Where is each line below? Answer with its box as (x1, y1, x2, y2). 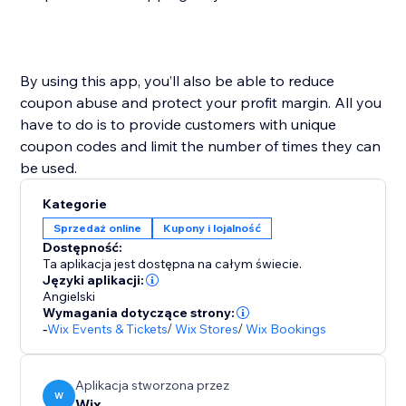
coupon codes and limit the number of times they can (20, 137, 382, 156)
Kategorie (43, 196, 108, 213)
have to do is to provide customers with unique (20, 115, 337, 134)
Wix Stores (175, 321, 239, 338)
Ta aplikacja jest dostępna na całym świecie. (43, 256, 303, 273)
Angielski (43, 288, 96, 305)
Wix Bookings (246, 321, 327, 338)
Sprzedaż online (53, 221, 142, 236)
